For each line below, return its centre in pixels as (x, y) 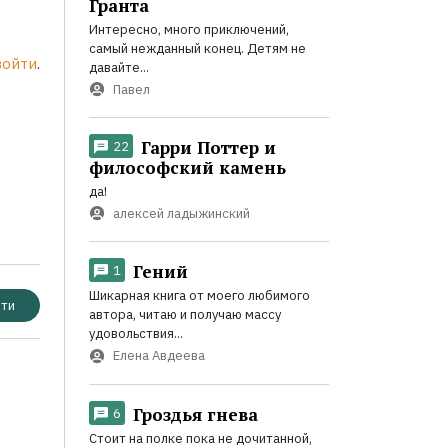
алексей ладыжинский (181, 213)
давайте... (118, 68)
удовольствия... (135, 334)
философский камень (187, 168)
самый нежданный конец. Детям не (197, 49)
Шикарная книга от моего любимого (199, 296)
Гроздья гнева (195, 414)
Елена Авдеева (158, 355)
